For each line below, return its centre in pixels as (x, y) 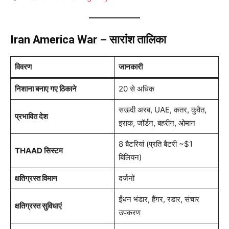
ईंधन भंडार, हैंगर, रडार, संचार (159, 199)
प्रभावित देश (31, 117)
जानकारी (130, 67)
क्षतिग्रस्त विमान (36, 178)
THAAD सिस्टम (39, 151)
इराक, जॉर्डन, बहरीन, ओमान (157, 123)
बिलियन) (130, 157)
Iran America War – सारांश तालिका (88, 40)
